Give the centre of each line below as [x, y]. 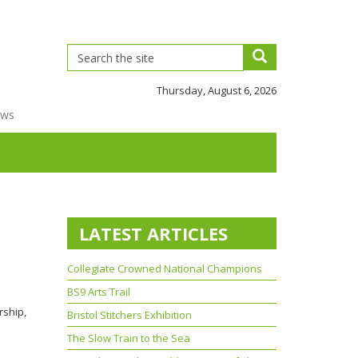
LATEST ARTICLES [153, 233]
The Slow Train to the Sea [128, 338]
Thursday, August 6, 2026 [217, 90]
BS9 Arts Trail [98, 292]
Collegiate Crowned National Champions [164, 268]
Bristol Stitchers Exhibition [129, 315]
